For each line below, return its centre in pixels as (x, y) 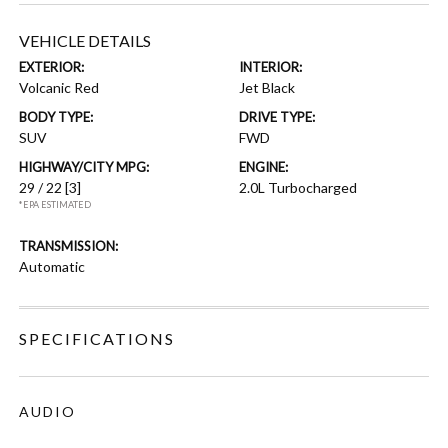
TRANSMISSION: (69, 245)
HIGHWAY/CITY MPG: (84, 166)
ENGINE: (263, 166)
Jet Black (267, 87)
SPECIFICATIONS (97, 338)
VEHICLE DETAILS (85, 40)
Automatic (52, 266)
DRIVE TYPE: (277, 116)
